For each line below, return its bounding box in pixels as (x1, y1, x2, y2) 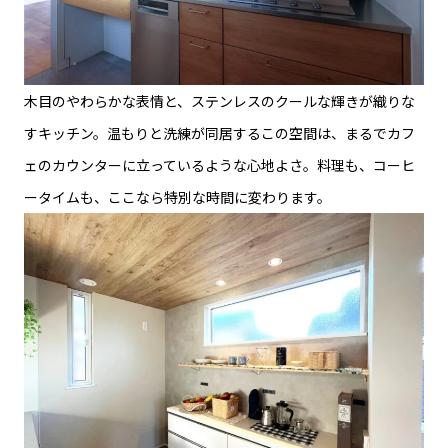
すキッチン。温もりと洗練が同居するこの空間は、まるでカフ (24, 123, 415, 144)
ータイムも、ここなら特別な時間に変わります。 (24, 187, 331, 208)
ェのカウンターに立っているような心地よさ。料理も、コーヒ (24, 155, 415, 176)
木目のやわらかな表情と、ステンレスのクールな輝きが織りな (24, 91, 415, 112)
